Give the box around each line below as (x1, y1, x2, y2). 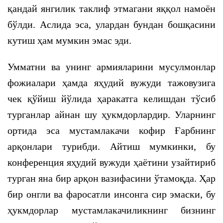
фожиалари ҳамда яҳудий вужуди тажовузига (7, 77, 216, 88)
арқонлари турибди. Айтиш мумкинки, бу (7, 141, 216, 152)
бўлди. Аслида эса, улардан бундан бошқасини (7, 19, 216, 30)
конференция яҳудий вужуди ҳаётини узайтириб (7, 157, 216, 168)
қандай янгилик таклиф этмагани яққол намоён (7, 3, 216, 14)
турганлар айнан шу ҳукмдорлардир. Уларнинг (7, 109, 216, 120)
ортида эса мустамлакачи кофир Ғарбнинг (7, 125, 216, 136)
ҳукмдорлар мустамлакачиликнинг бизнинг (7, 205, 216, 216)
